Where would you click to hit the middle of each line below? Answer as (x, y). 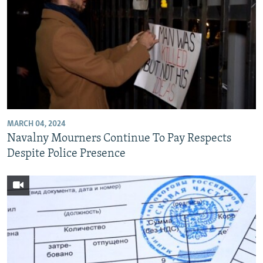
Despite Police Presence (66, 154)
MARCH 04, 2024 (36, 124)
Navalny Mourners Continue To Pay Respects (119, 138)
